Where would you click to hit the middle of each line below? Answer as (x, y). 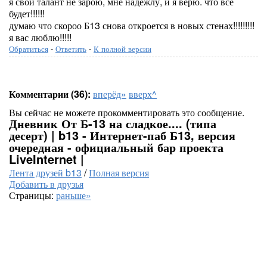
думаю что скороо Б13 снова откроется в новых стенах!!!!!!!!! (132, 25)
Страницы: (32, 195)
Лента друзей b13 (45, 173)
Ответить (71, 49)
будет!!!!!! (27, 13)
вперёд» (110, 94)
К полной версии (122, 49)
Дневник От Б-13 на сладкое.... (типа (113, 123)
